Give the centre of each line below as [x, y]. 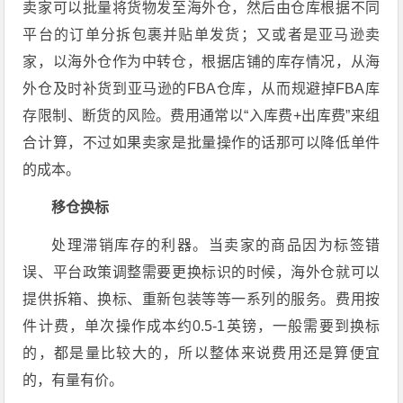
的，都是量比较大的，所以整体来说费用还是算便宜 [201, 353]
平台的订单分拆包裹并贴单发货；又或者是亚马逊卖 [201, 35]
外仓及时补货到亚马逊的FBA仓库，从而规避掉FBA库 [201, 89]
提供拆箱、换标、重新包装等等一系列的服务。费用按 [201, 299]
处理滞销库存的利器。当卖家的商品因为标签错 [216, 245]
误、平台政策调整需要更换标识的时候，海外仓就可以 [201, 272]
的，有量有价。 [73, 380]
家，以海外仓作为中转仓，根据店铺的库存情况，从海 [201, 62]
